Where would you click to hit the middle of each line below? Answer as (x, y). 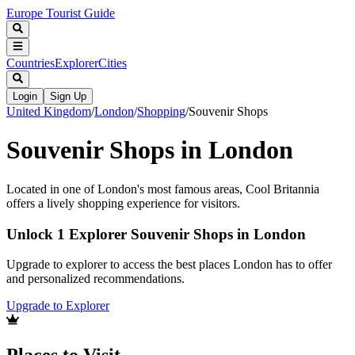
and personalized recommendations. (95, 279)
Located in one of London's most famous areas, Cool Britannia (163, 189)
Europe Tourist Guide (61, 13)
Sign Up (68, 96)
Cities (113, 63)
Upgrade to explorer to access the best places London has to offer (169, 265)
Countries (31, 63)
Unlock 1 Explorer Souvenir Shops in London (156, 234)
